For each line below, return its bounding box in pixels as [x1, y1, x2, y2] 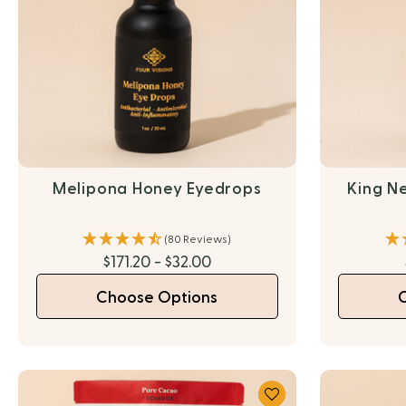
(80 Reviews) [164, 233, 232, 245]
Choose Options [96, 289, 218, 305]
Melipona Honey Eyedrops [52, 180, 262, 197]
